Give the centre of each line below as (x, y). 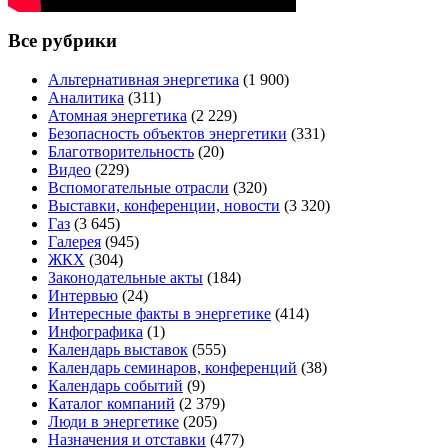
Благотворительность (121, 152)
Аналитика (86, 98)
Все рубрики (62, 41)
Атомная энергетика (117, 116)
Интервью (83, 296)
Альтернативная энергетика (143, 80)
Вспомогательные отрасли (138, 188)
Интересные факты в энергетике (159, 314)
